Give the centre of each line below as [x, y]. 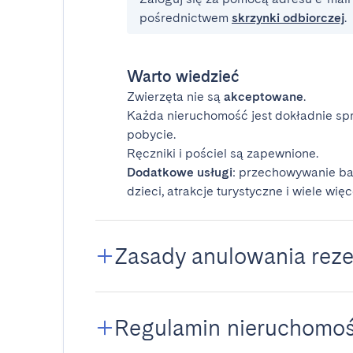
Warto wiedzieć [183, 76]
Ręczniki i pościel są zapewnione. [223, 153]
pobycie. [151, 134]
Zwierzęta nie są [175, 97]
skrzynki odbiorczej [288, 18]
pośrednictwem [186, 18]
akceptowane [264, 97]
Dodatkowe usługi [180, 172]
